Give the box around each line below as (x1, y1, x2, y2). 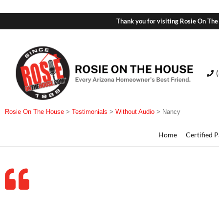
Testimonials (72, 108, 108, 116)
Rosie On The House (5, 108, 64, 116)
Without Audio (115, 108, 154, 116)
